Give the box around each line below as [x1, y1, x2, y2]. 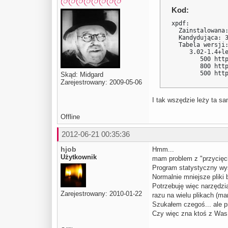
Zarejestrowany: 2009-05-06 [61, 78, 142, 87]
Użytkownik [61, 153, 97, 161]
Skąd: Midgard [61, 71, 103, 79]
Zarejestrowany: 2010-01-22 [61, 189, 142, 197]
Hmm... [152, 145, 174, 153]
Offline [61, 112, 80, 121]
